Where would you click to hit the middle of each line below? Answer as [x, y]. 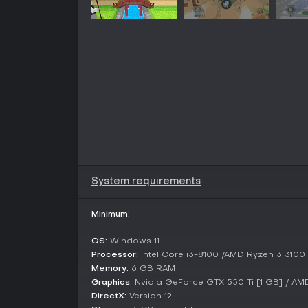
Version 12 [149, 296]
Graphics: [112, 282]
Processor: [115, 255]
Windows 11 [133, 241]
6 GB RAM [152, 268]
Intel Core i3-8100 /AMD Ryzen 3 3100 [222, 255]
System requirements [146, 181]
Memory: [110, 268]
